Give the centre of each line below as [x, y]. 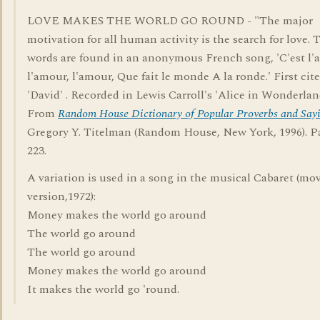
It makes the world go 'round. [103, 289]
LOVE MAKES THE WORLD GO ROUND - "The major [170, 21]
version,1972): [61, 196]
